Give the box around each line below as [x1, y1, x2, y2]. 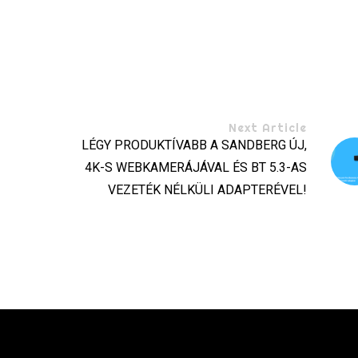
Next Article [228, 121, 307, 136]
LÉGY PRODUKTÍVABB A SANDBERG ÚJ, [81, 137, 307, 153]
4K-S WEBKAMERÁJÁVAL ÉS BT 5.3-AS [84, 160, 307, 176]
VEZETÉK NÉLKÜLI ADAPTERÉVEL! [107, 182, 307, 198]
